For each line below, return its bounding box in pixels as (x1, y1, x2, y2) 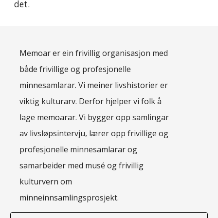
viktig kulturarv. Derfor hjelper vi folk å (19, 96, 162, 107)
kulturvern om (19, 176, 73, 187)
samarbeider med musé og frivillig (19, 160, 144, 171)
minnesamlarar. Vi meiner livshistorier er (19, 80, 168, 91)
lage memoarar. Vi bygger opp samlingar (19, 112, 169, 123)
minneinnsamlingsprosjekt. (19, 192, 119, 203)
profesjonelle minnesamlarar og (19, 144, 138, 155)
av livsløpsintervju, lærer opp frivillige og (19, 128, 169, 139)
